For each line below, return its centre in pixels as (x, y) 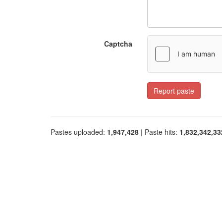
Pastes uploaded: (79, 132)
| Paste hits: (159, 132)
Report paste (174, 91)
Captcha (118, 44)
